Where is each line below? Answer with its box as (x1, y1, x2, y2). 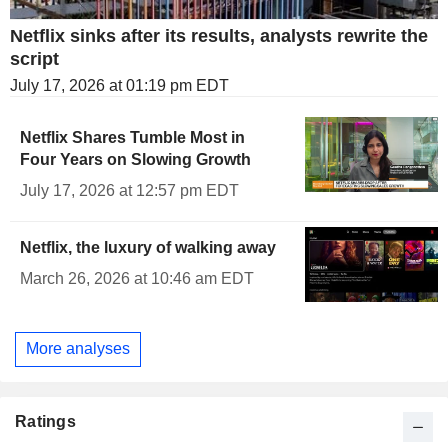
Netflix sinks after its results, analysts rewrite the (10, 26, 428, 47)
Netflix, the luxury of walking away (20, 239, 276, 257)
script (10, 49, 59, 70)
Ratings (15, 412, 76, 430)
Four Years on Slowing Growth (20, 151, 251, 169)
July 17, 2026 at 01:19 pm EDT (10, 77, 229, 95)
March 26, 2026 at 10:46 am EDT (20, 270, 254, 288)
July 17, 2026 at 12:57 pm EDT (20, 182, 239, 200)
